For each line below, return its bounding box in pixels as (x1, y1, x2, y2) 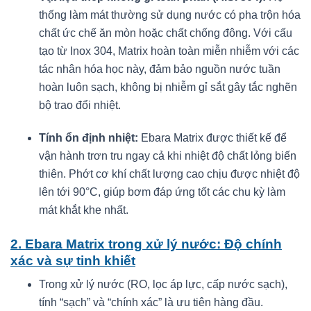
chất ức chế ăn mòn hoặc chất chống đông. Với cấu (38, 26, 292, 39)
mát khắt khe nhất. (38, 203, 128, 216)
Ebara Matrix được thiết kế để (137, 131, 287, 144)
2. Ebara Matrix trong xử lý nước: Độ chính (10, 236, 282, 251)
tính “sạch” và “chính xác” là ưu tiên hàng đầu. (38, 296, 263, 309)
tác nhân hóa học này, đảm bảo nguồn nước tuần (38, 62, 280, 75)
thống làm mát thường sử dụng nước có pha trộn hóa (38, 8, 301, 21)
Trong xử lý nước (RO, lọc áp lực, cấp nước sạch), (38, 278, 287, 291)
